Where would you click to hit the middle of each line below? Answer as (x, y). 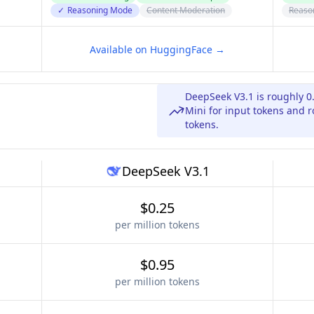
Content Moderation (186, 10)
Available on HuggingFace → (157, 49)
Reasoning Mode (100, 10)
